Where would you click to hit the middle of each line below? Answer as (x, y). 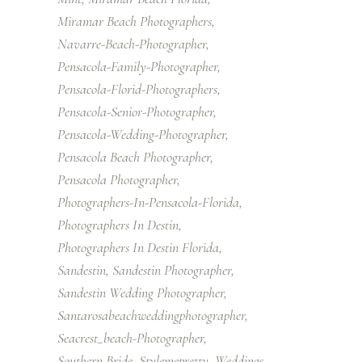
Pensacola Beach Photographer (134, 156)
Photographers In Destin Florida (138, 247)
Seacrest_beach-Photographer (130, 337)
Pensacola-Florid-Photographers (137, 88)
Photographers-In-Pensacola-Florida (148, 202)
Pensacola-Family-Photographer (137, 66)
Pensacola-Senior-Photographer (135, 111)
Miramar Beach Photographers (135, 21)
